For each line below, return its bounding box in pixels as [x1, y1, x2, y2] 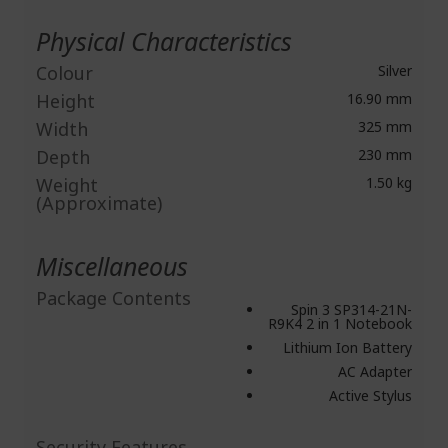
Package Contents [36, 286, 191, 310]
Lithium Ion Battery [283, 338, 412, 357]
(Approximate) [36, 191, 162, 215]
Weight [36, 173, 98, 197]
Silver [374, 61, 412, 80]
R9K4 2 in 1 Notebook [268, 314, 412, 333]
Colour [36, 61, 93, 85]
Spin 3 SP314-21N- [291, 300, 412, 319]
